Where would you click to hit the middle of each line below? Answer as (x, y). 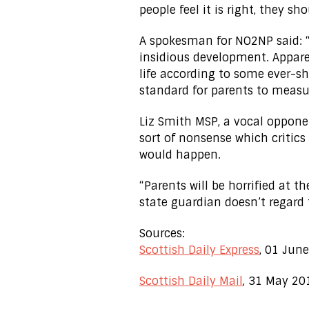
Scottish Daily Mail (191, 281)
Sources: (162, 233)
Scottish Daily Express (199, 250)
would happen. (180, 155)
